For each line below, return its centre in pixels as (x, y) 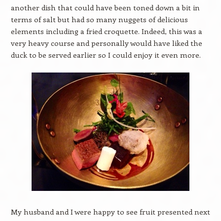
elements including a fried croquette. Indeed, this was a (106, 31)
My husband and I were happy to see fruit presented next (110, 212)
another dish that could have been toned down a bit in (105, 7)
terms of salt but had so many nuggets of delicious (99, 19)
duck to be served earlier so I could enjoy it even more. (108, 55)
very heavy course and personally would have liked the (106, 43)
